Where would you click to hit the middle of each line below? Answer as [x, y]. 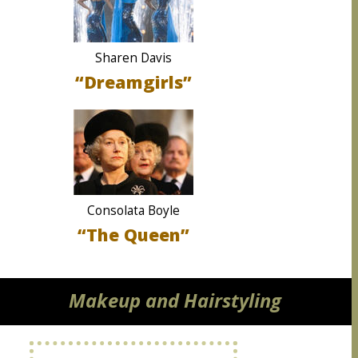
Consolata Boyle [133, 211]
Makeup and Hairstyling [175, 300]
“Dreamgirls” [133, 82]
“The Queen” [133, 235]
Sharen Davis [133, 58]
